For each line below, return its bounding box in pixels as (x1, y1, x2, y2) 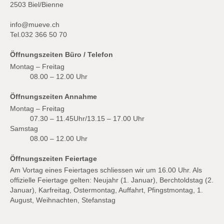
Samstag (10, 124, 40, 132)
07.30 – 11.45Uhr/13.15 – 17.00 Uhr (30, 114, 144, 122)
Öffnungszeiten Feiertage (10, 155, 97, 163)
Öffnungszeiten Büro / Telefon (10, 51, 113, 59)
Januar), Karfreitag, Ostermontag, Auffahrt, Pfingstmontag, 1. (10, 186, 203, 194)
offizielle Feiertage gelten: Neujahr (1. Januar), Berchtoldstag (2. (10, 176, 213, 184)
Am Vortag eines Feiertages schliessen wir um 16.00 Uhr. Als (10, 166, 202, 174)
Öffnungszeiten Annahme (10, 93, 97, 101)
